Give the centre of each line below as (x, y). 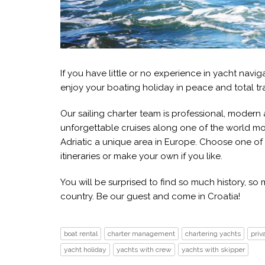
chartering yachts (213, 234)
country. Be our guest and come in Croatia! (150, 196)
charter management (141, 234)
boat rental (81, 234)
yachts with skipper (213, 250)
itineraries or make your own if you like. (141, 156)
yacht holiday (85, 250)
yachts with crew (144, 250)
